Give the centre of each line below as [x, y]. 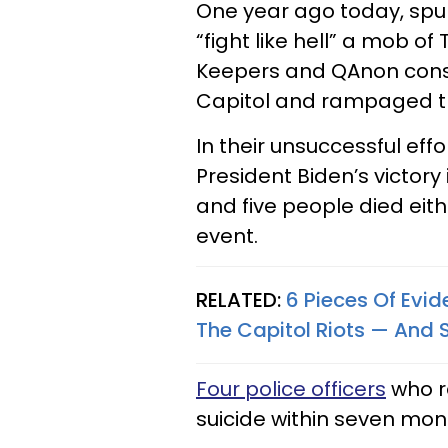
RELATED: [241, 300]
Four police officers [291, 389]
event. [227, 236]
